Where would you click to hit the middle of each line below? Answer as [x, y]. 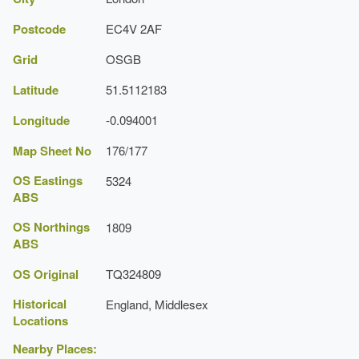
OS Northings [51, 226]
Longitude [41, 120]
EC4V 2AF [134, 28]
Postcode [39, 28]
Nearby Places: [55, 348]
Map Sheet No [52, 150]
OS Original [46, 274]
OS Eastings [48, 180]
